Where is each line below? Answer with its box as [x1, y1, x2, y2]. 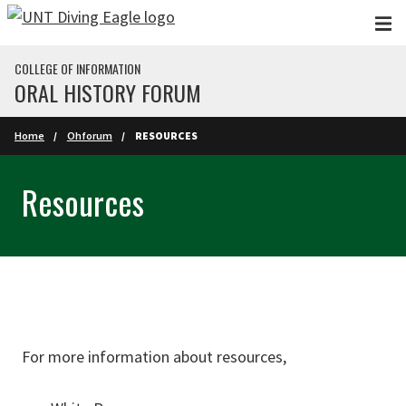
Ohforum [66, 129, 112, 142]
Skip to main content [9, 11, 150, 32]
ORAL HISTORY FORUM [14, 76, 201, 109]
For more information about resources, [22, 346, 290, 367]
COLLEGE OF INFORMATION [14, 59, 140, 78]
